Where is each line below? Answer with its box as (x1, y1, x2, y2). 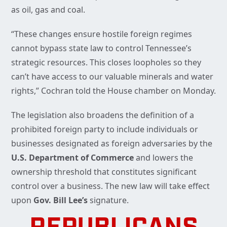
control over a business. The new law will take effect (11, 180, 210, 192)
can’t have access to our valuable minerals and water (11, 71, 213, 83)
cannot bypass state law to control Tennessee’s (11, 43, 192, 54)
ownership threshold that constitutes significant (11, 166, 197, 178)
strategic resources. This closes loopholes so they (11, 57, 201, 68)
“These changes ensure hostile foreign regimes (11, 28, 192, 40)
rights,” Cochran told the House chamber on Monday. (11, 85, 216, 97)
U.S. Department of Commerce (11, 152, 134, 164)
